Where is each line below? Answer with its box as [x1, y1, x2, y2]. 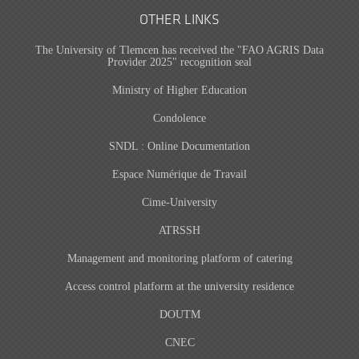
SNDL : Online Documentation [109, 139, 250, 152]
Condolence [153, 111, 206, 124]
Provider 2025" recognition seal [107, 55, 252, 68]
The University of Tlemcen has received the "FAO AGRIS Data [35, 43, 324, 56]
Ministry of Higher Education [112, 83, 247, 96]
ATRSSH [159, 224, 200, 236]
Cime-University [142, 196, 217, 208]
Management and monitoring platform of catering [67, 252, 292, 264]
